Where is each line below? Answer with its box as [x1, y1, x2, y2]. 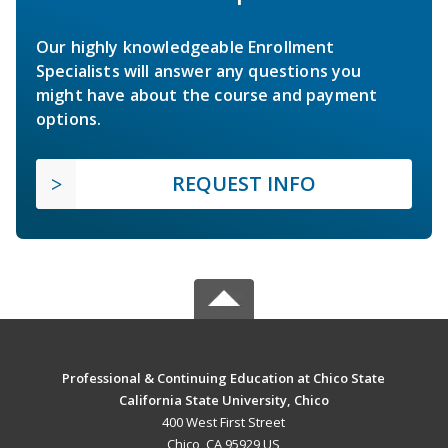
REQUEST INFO [172, 169, 316, 197]
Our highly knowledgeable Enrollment [36, 35, 335, 58]
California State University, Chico [118, 390, 329, 409]
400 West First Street [162, 412, 286, 431]
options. [36, 107, 102, 130]
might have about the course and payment [36, 83, 378, 106]
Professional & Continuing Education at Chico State [62, 368, 386, 387]
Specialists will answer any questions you [36, 59, 362, 82]
